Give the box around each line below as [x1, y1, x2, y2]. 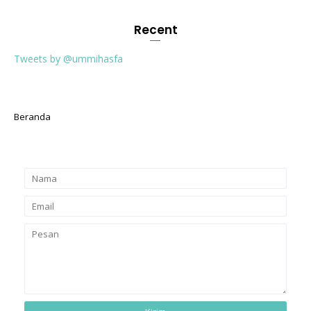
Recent [133, 22, 178, 39]
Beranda [14, 110, 51, 124]
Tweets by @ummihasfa [14, 52, 123, 66]
